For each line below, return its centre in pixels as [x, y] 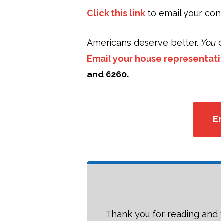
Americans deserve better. [144, 42]
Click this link [116, 13]
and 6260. [108, 74]
